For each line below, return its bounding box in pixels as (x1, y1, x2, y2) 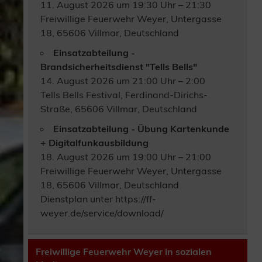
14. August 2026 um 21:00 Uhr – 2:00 (40, 75, 206, 87)
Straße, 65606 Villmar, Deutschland (40, 103, 198, 115)
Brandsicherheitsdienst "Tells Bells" (40, 61, 198, 73)
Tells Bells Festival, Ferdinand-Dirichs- (40, 89, 208, 101)
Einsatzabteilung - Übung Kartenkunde (53, 123, 230, 135)
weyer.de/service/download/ (40, 207, 164, 219)
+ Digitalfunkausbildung (40, 137, 149, 149)
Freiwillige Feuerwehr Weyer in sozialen (36, 245, 212, 257)
